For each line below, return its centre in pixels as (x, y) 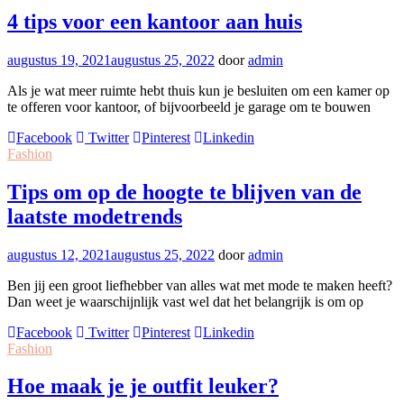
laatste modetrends (95, 216)
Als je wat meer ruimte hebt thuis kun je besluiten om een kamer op (198, 90)
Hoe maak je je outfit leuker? (143, 386)
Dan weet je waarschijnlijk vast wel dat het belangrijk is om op (185, 301)
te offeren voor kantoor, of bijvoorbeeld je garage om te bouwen (189, 106)
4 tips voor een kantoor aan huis (155, 21)
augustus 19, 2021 (59, 60)
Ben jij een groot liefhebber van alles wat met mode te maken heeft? (200, 285)
